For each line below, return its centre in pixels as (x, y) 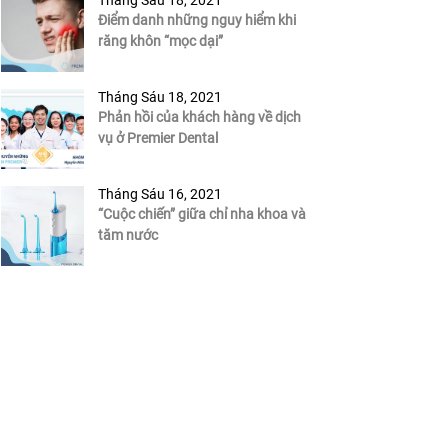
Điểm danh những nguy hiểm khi (196, 20)
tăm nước (127, 235)
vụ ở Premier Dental (157, 138)
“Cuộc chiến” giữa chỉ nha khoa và (201, 214)
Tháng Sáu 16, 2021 (159, 194)
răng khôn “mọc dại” (160, 41)
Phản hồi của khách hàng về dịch (199, 117)
